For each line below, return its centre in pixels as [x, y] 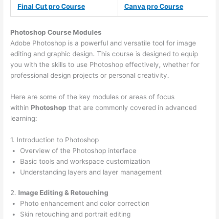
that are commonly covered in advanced [132, 107]
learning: [24, 118]
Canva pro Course [153, 7]
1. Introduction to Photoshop [55, 140]
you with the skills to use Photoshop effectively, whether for [105, 64]
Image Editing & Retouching [64, 193]
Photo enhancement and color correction [85, 204]
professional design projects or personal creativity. [90, 75]
